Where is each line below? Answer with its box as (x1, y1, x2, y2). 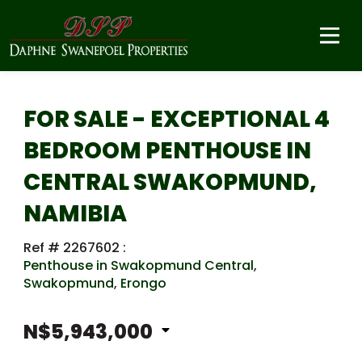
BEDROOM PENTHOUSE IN (23, 135, 311, 166)
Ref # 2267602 (23, 238, 123, 257)
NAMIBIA (23, 198, 127, 229)
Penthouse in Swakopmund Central (23, 256, 254, 275)
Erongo (120, 274, 166, 293)
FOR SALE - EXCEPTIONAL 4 (23, 103, 330, 135)
